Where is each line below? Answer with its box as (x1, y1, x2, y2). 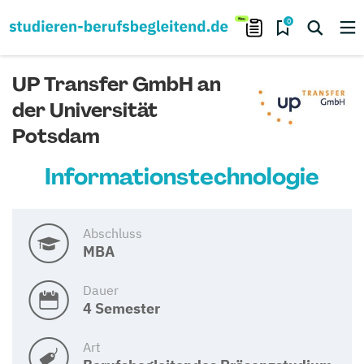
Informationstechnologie (45, 162, 319, 192)
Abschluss (83, 225, 142, 241)
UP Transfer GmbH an (12, 71, 221, 97)
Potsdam (12, 123, 100, 149)
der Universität (12, 97, 158, 123)
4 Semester (83, 299, 160, 318)
